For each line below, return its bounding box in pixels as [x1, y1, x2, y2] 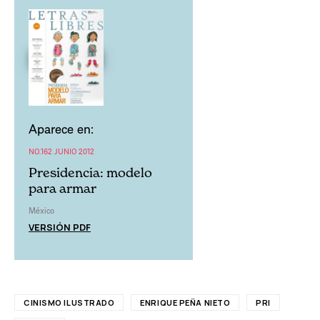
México [29, 204, 54, 216]
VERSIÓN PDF [29, 220, 91, 234]
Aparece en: [29, 119, 94, 137]
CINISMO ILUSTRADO [24, 296, 115, 308]
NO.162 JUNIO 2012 [29, 145, 94, 156]
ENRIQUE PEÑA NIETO [140, 296, 231, 308]
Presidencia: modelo [29, 164, 152, 180]
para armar [29, 180, 96, 196]
